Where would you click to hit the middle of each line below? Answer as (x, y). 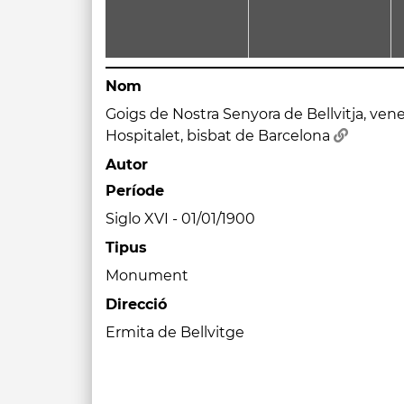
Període (135, 191)
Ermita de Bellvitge (175, 332)
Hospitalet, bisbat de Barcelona (220, 136)
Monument (147, 275)
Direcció (136, 304)
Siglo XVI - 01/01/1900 (180, 219)
